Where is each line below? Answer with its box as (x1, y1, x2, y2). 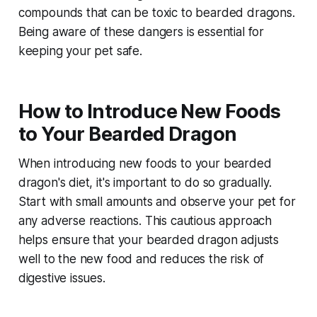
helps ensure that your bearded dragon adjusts (18, 233, 279, 248)
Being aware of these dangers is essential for (18, 25, 265, 40)
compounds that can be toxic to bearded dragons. (18, 6, 295, 21)
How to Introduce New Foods (18, 100, 281, 124)
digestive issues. (18, 271, 105, 286)
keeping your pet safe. (18, 44, 142, 59)
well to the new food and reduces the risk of (18, 252, 265, 267)
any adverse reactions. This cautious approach (18, 214, 272, 229)
